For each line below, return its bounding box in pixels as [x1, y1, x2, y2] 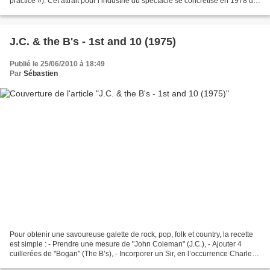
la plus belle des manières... [10, 5, 101, 14]
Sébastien [24, 69, 58, 78]
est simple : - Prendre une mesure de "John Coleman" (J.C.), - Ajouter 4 [10, 240, 242, 249]
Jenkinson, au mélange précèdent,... [10, 259, 128, 268]
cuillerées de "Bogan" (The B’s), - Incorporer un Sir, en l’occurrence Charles [10, 250, 256, 259]
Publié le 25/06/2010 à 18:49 [10, 59, 105, 68]
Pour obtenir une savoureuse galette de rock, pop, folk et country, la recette [10, 230, 253, 239]
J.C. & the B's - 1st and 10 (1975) [10, 35, 176, 48]
